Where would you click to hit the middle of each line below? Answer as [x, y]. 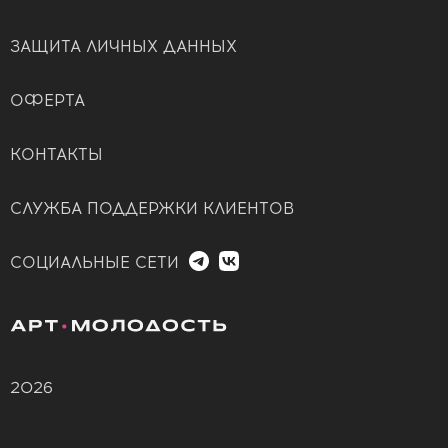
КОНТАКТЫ [56, 154]
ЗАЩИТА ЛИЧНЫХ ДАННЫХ [123, 46]
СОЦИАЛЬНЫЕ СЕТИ [94, 262]
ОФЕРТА [47, 100]
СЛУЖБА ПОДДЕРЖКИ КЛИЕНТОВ [152, 208]
